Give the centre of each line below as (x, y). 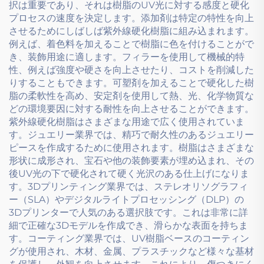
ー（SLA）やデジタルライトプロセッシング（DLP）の (126, 199)
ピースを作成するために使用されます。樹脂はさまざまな (131, 147)
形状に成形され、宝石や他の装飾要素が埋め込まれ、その (131, 160)
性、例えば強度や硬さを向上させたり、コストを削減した (131, 70)
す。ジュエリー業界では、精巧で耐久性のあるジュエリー (131, 134)
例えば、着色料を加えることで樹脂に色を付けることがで (131, 44)
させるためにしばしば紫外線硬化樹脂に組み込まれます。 (131, 31)
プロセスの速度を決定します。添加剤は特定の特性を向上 (131, 18)
